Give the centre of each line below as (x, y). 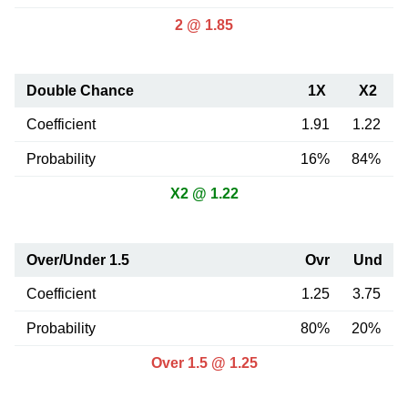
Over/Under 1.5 (77, 260)
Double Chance (80, 91)
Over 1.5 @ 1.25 (204, 362)
